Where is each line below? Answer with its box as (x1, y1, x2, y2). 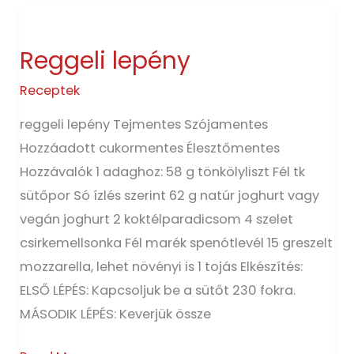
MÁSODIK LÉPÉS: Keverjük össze (20, 304, 212, 323)
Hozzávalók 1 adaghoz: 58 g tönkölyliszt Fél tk (20, 162, 306, 181)
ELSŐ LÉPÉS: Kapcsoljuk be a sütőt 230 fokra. (20, 281, 296, 299)
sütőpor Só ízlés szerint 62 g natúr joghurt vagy (20, 186, 320, 205)
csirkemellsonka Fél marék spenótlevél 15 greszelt (20, 233, 333, 252)
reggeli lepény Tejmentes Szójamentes (20, 115, 269, 134)
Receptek (20, 81, 81, 100)
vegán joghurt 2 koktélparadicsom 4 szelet (20, 209, 294, 228)
